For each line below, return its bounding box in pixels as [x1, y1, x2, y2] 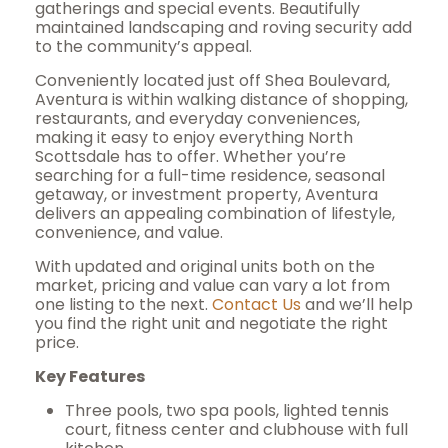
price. [35, 331, 79, 354]
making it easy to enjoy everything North [35, 126, 353, 149]
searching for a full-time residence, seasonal [35, 164, 385, 187]
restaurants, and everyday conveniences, [35, 107, 360, 130]
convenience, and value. [35, 221, 223, 244]
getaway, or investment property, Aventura [35, 183, 378, 206]
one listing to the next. [35, 293, 208, 316]
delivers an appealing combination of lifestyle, [35, 202, 395, 225]
